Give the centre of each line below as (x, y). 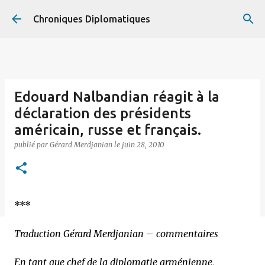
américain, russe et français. (108, 130)
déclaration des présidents (103, 113)
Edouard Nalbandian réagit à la (117, 97)
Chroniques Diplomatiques (92, 19)
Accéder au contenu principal (132, 15)
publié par (32, 145)
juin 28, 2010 (143, 145)
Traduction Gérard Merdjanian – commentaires (116, 234)
